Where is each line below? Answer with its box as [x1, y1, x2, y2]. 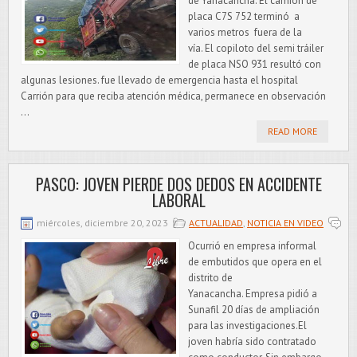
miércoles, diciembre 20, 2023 [37, 217, 168, 229]
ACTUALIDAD [189, 217, 243, 229]
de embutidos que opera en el [188, 255, 322, 269]
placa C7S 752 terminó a [188, 10, 300, 23]
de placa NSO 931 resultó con [188, 57, 321, 71]
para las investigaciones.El [188, 319, 307, 332]
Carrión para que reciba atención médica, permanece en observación [21, 89, 326, 103]
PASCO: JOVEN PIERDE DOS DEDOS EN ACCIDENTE [35, 172, 322, 196]
